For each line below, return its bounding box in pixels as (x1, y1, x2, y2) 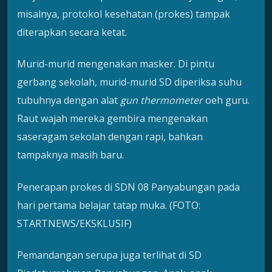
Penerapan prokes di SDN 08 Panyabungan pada (17, 180, 240, 194)
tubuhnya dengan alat (17, 93, 120, 107)
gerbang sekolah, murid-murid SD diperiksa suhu (17, 75, 242, 89)
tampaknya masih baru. (17, 148, 124, 162)
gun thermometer (120, 93, 203, 107)
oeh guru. (203, 93, 250, 107)
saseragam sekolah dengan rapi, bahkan (17, 130, 203, 144)
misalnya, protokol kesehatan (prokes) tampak (17, 7, 230, 21)
